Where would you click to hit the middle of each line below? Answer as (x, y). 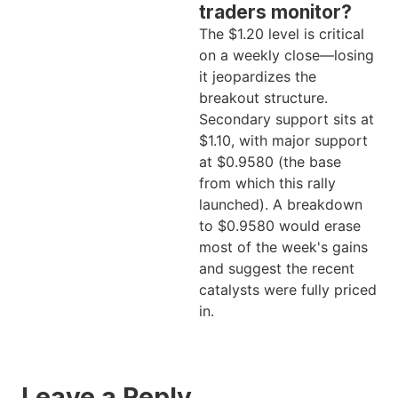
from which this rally (267, 183)
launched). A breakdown (281, 204)
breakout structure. (263, 97)
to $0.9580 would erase (280, 225)
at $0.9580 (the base (270, 161)
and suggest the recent (277, 268)
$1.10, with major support (283, 140)
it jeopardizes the (258, 76)
